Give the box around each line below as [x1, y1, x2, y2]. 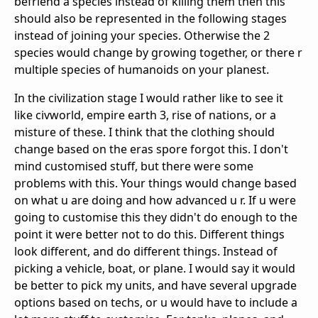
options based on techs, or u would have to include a [14, 295, 297, 311]
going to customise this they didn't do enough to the [14, 209, 297, 226]
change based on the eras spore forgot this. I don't [14, 141, 288, 158]
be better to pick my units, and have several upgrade [14, 278, 297, 294]
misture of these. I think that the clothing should [14, 124, 275, 141]
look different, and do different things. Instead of [14, 243, 278, 260]
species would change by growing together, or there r [14, 45, 302, 61]
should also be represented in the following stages [14, 11, 287, 27]
